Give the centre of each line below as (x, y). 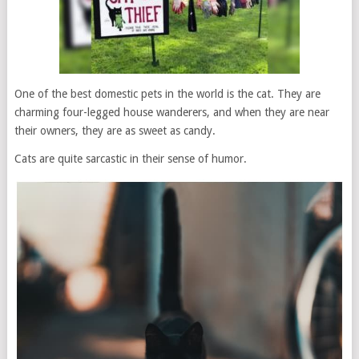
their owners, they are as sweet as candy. (115, 131)
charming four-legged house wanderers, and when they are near (171, 112)
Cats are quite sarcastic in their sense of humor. (130, 159)
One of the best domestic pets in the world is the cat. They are (167, 94)
